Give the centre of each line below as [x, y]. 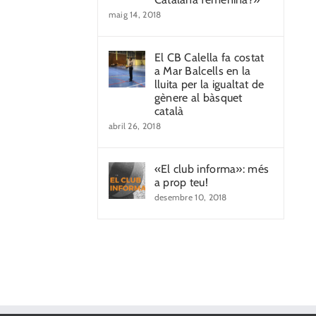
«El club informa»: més [212, 169]
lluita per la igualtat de [209, 84]
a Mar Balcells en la [202, 71]
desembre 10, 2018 [190, 197]
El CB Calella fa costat [209, 57]
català [169, 111]
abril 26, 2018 [134, 126]
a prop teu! [181, 182]
